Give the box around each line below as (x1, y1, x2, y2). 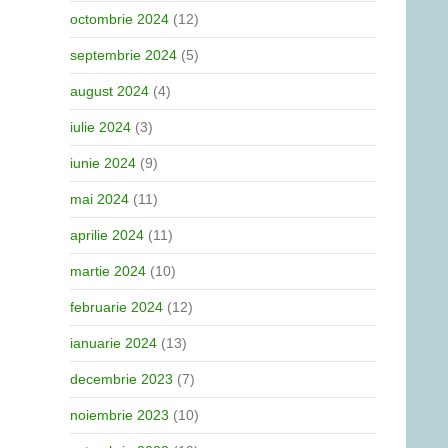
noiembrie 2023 (70, 407, 169, 423)
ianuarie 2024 (70, 335, 157, 351)
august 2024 (70, 83, 149, 99)
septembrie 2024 (70, 47, 177, 63)
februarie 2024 (70, 299, 163, 315)
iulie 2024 (70, 119, 131, 135)
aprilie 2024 (70, 227, 144, 243)
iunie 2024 (70, 155, 136, 171)
